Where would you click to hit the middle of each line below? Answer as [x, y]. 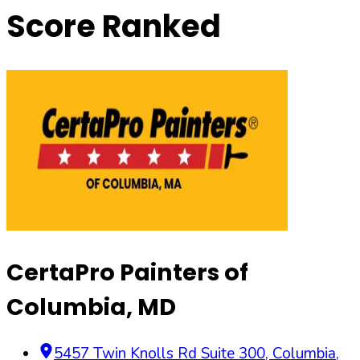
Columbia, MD [91, 307]
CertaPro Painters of [127, 272]
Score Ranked [114, 27]
